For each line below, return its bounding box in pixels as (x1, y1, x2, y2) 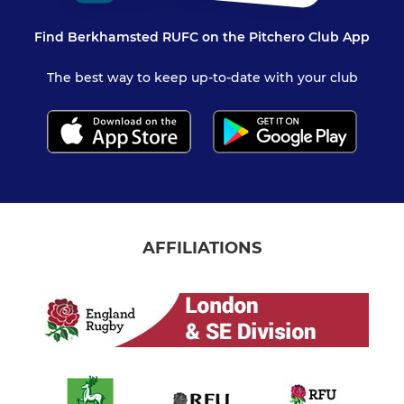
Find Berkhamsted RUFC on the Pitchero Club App (34, 29, 370, 46)
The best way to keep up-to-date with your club (46, 69, 358, 87)
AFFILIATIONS (142, 237, 262, 258)
